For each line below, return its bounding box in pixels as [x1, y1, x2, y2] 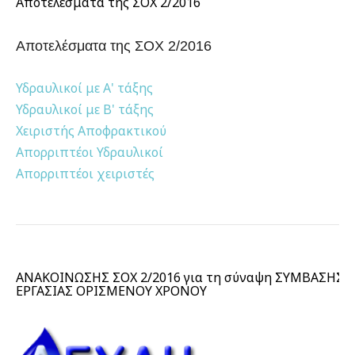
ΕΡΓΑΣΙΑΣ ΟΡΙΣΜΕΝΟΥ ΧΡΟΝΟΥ [16, 282, 207, 300]
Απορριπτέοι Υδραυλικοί [16, 143, 163, 162]
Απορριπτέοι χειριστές [16, 165, 155, 183]
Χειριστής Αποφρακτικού [16, 122, 170, 140]
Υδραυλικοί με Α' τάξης [16, 79, 156, 97]
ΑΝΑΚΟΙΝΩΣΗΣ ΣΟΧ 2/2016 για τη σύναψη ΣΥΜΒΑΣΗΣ [16, 269, 344, 287]
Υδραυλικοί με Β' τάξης [16, 101, 157, 119]
